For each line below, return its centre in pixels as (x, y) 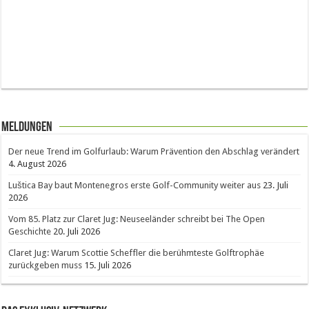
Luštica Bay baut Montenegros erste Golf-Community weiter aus (135, 185)
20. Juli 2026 (77, 231)
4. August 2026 (38, 164)
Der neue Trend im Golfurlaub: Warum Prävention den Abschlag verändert (154, 151)
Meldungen (27, 128)
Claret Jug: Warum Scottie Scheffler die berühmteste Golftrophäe (137, 253)
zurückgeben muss (46, 265)
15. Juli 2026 (108, 265)
